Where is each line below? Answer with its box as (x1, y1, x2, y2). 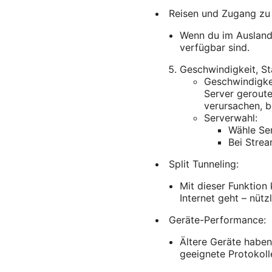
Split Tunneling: (169, 158, 239, 171)
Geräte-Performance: (169, 214, 266, 226)
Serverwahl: (204, 112, 257, 124)
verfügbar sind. (180, 41, 250, 54)
